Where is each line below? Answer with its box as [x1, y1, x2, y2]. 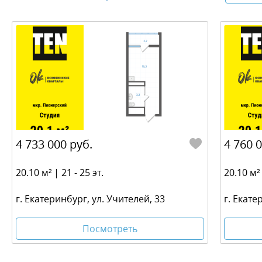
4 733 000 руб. [16, 136, 92, 153]
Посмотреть [82, 222, 137, 235]
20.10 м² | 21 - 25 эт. [16, 166, 104, 180]
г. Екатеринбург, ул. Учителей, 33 [16, 192, 165, 205]
